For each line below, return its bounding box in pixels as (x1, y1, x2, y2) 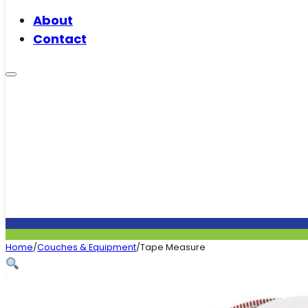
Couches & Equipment (37, 241, 136, 254)
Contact (33, 30, 87, 47)
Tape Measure (140, 241, 206, 254)
